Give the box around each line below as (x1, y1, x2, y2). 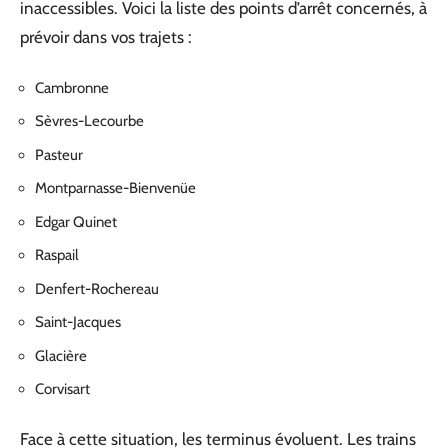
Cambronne (35, 78, 109, 97)
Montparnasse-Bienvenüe (35, 179, 196, 197)
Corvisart (35, 380, 90, 398)
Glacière (35, 346, 87, 365)
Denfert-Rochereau (35, 279, 159, 298)
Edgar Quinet (35, 212, 117, 231)
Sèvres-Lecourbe (35, 112, 144, 130)
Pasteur (35, 145, 83, 164)
